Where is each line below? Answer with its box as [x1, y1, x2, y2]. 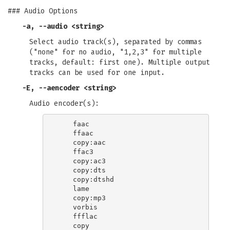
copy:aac [56, 138, 106, 146]
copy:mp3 [56, 194, 106, 202]
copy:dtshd [56, 175, 114, 183]
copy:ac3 [56, 157, 106, 165]
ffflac [56, 212, 98, 220]
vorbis [56, 203, 98, 211]
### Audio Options [8, 7, 78, 15]
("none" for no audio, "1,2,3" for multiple [29, 48, 202, 56]
